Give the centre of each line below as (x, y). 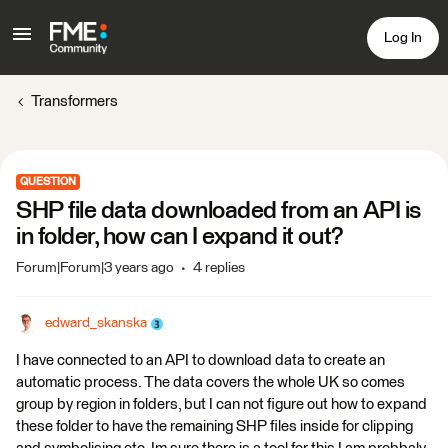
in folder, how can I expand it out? (179, 237)
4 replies (219, 268)
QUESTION (48, 181)
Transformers (74, 101)
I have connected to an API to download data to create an (200, 360)
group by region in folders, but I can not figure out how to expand (221, 404)
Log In (403, 37)
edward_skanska (96, 323)
